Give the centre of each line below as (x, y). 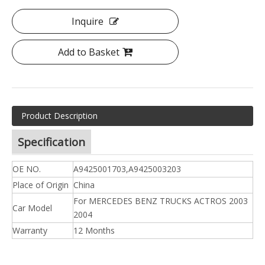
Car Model (32, 208)
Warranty (30, 230)
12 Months (94, 230)
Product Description (59, 116)
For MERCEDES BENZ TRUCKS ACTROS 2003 (161, 201)
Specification (51, 142)
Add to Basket (89, 52)
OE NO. (27, 169)
